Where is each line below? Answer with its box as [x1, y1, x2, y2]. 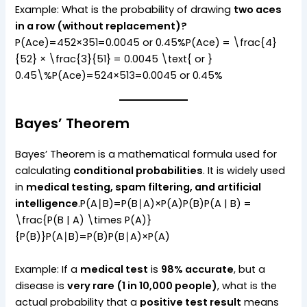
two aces [234, 2, 282, 16]
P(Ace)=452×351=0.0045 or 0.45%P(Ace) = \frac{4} [15, 35, 278, 49]
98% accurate [161, 262, 234, 276]
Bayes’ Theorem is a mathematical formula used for [15, 147, 278, 162]
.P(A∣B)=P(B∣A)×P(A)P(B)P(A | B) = [78, 197, 252, 211]
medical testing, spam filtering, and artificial [26, 180, 262, 195]
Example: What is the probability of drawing [15, 2, 234, 16]
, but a [234, 262, 266, 276]
